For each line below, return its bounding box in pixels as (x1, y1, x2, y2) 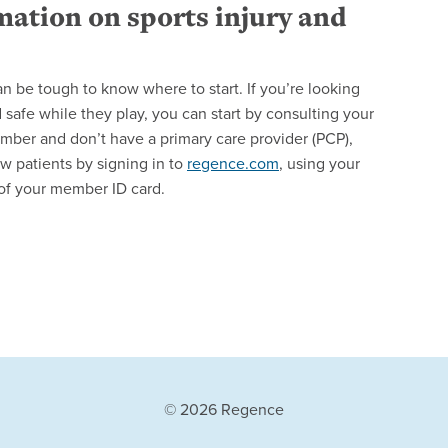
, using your (279, 152, 360, 175)
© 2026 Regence (164, 398, 284, 421)
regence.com (187, 152, 279, 175)
